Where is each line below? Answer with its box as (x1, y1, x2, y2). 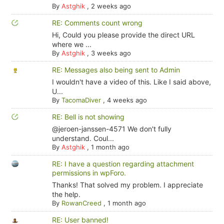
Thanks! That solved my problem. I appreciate (51, 180, 203, 189)
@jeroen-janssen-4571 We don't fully (51, 124, 171, 133)
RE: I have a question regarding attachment (51, 159, 194, 168)
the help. (51, 190, 80, 198)
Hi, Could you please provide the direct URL (51, 30, 195, 39)
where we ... (51, 40, 91, 48)
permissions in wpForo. (51, 168, 126, 177)
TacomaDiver (61, 96, 101, 104)
